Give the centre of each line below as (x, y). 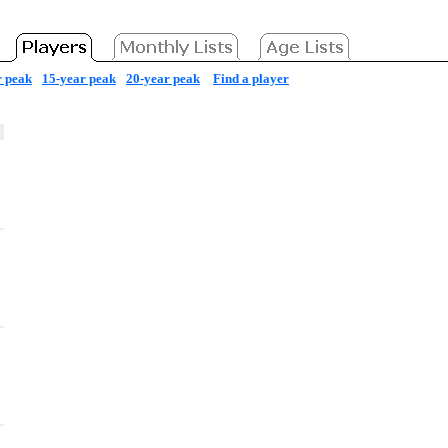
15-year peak (79, 78)
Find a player (251, 78)
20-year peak (163, 78)
